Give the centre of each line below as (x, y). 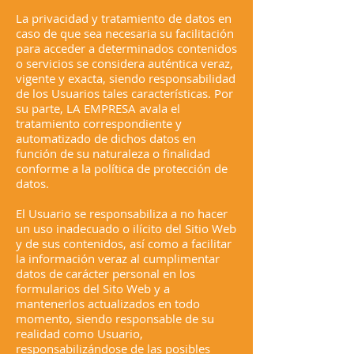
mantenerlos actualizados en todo (108, 303)
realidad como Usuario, (79, 333)
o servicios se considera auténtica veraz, (124, 63)
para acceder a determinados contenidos (126, 48)
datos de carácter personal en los (105, 273)
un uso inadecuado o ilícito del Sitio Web (126, 228)
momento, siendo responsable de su (115, 318)
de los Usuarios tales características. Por (124, 93)
